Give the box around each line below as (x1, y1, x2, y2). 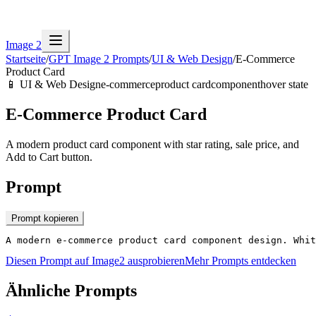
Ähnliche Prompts (6, 281, 137, 300)
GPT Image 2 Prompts (49, 53, 149, 65)
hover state (260, 78, 308, 90)
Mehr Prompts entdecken (185, 254, 296, 267)
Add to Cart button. (6, 150, 92, 163)
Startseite (6, 53, 46, 65)
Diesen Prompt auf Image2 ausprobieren (6, 254, 185, 267)
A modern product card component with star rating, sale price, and (6, 138, 299, 150)
